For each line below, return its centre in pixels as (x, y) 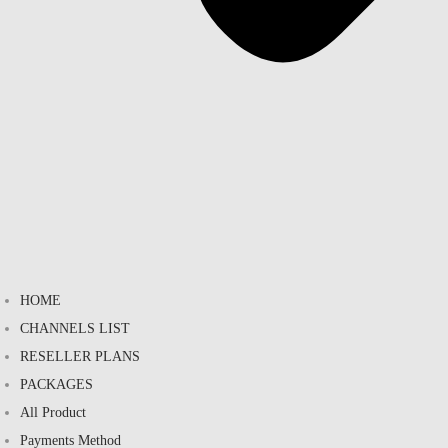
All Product (53, 412)
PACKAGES (56, 384)
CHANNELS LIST (75, 328)
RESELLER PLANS (80, 356)
